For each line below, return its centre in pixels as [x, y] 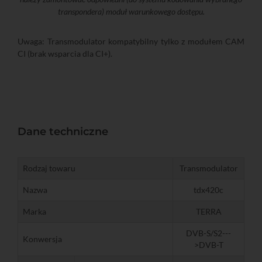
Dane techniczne [63, 131]
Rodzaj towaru [49, 168]
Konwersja [42, 239]
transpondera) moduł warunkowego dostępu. [131, 11]
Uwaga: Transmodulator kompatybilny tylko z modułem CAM [131, 41]
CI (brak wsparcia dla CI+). [65, 53]
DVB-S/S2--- [208, 233]
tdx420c [208, 189]
